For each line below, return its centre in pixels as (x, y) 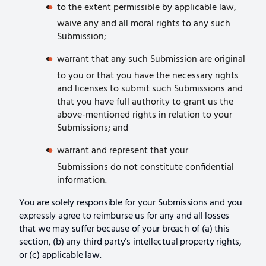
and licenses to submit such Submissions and (150, 89)
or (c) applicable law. (60, 255)
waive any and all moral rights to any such (144, 24)
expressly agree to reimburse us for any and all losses (124, 216)
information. (82, 180)
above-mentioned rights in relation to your (145, 115)
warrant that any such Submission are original (151, 60)
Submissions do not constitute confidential (145, 167)
